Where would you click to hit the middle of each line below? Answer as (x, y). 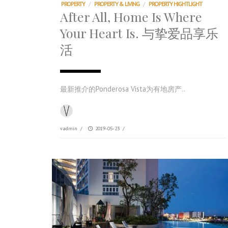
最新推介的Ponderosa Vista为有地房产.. (123, 89)
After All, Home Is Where (131, 17)
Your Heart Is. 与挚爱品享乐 (139, 33)
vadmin (69, 128)
